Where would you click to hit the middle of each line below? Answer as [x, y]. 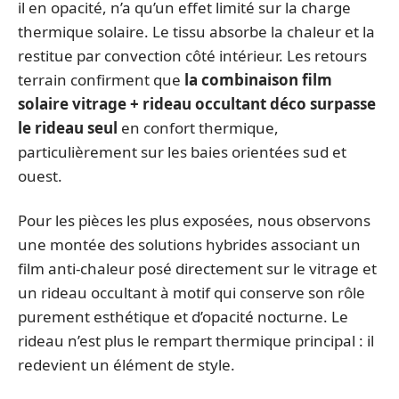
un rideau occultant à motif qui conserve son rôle [191, 292]
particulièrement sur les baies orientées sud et [182, 152]
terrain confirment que [101, 80]
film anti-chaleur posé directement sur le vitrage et [197, 268]
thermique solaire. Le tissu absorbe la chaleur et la [196, 32]
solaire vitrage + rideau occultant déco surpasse [197, 104]
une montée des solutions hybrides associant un [189, 244]
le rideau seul [68, 128]
